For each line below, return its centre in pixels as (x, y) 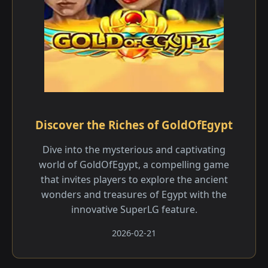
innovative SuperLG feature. (134, 209)
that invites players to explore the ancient (134, 179)
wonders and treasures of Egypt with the (134, 194)
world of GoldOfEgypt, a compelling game (134, 165)
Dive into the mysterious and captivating (134, 150)
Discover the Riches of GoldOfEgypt (134, 125)
